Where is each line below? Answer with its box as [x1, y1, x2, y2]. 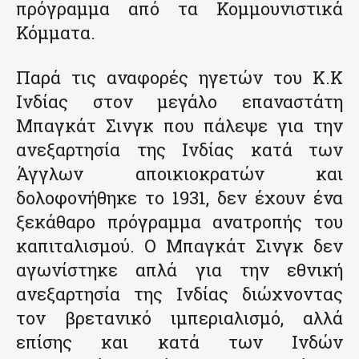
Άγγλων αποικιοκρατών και [16, 162, 343, 186]
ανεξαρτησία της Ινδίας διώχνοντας [16, 282, 343, 306]
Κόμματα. [16, 21, 95, 45]
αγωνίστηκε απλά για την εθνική [16, 258, 343, 282]
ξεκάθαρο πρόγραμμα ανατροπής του [16, 210, 343, 234]
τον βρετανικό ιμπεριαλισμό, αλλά [16, 306, 343, 330]
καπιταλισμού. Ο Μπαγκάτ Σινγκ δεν [16, 234, 343, 258]
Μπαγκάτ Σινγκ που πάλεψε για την [16, 114, 343, 138]
